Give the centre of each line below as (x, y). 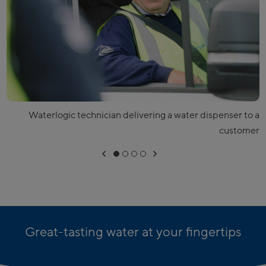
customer (239, 131)
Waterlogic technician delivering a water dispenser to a (144, 115)
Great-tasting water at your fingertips (133, 232)
